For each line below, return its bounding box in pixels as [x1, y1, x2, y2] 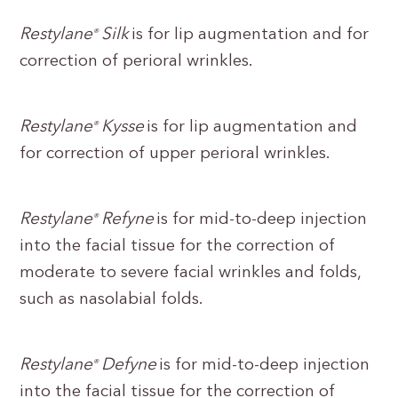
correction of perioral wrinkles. [20, 53, 258, 70]
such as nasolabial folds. [20, 291, 208, 308]
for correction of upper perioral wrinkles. [20, 146, 335, 163]
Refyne [99, 211, 157, 228]
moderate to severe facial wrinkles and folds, [20, 265, 362, 282]
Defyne [99, 357, 160, 374]
